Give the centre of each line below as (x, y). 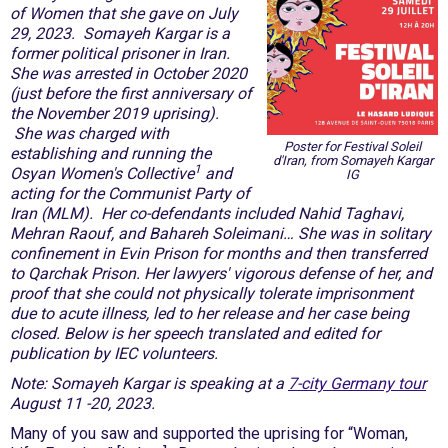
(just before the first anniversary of (131, 93)
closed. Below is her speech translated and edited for (195, 333)
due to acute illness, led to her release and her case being (209, 313)
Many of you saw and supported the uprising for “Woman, (209, 433)
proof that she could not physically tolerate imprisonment (211, 293)
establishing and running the (110, 153)
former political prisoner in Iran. (120, 53)
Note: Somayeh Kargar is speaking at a (149, 383)
